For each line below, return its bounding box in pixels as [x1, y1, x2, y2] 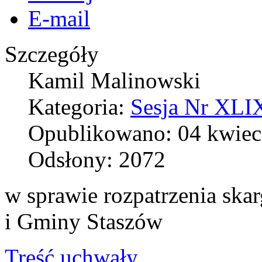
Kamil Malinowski [28, 67, 201, 93]
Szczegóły [5, 41, 99, 67]
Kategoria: [28, 94, 130, 119]
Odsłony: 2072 [28, 146, 166, 172]
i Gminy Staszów [5, 208, 163, 234]
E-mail [28, 5, 90, 31]
